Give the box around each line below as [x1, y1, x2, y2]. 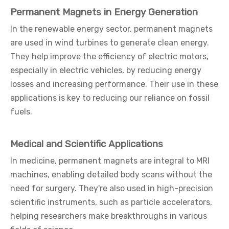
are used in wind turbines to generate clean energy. [10, 38, 209, 48]
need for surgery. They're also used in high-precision [10, 184, 213, 193]
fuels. [10, 107, 32, 117]
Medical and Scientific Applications [10, 139, 163, 150]
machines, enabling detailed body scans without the [10, 170, 212, 179]
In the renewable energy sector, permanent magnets [10, 24, 213, 34]
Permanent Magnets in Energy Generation [10, 7, 198, 18]
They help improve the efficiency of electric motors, [10, 52, 209, 61]
